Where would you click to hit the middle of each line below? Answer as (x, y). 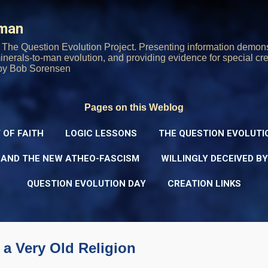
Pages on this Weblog (134, 107)
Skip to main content (134, 15)
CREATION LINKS (204, 184)
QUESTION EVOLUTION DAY (86, 184)
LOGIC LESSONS (101, 133)
